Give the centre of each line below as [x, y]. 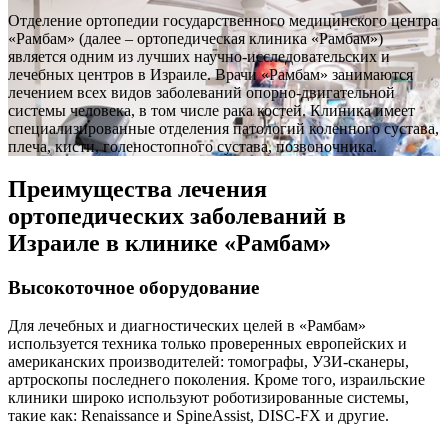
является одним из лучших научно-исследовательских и [199, 56]
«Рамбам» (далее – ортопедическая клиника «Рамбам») [195, 38]
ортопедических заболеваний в [177, 215]
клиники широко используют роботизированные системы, [208, 398]
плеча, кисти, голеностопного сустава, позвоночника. [192, 146]
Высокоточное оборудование [133, 287]
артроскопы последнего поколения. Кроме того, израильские [216, 380]
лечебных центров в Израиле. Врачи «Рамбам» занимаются [210, 74]
